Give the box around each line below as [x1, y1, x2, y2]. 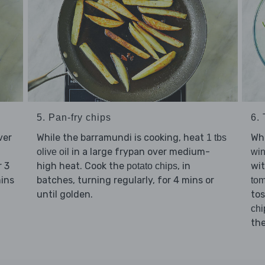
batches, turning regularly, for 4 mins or [36, 174, 214, 186]
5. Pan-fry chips [36, 112, 111, 122]
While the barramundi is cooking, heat [36, 131, 206, 143]
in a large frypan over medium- [69, 146, 210, 157]
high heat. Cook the [36, 160, 127, 172]
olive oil [36, 146, 69, 157]
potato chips [126, 160, 177, 171]
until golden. [36, 188, 93, 200]
